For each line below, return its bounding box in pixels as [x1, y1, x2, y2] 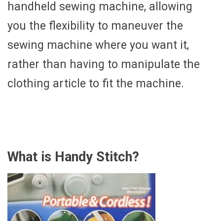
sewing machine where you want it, [7, 38, 189, 52]
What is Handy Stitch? [7, 148, 139, 165]
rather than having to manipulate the [7, 57, 200, 71]
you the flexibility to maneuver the [7, 19, 183, 33]
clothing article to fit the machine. [7, 76, 184, 90]
